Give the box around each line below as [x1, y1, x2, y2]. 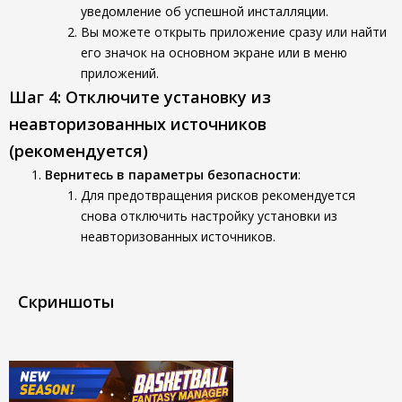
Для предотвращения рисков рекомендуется [81, 187, 355, 204]
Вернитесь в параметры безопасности [45, 166, 298, 183]
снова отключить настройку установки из [81, 207, 337, 224]
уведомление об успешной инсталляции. [81, 3, 328, 20]
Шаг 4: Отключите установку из [9, 86, 271, 108]
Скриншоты [18, 291, 114, 312]
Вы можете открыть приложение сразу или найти [81, 23, 387, 40]
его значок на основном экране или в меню [81, 44, 347, 61]
